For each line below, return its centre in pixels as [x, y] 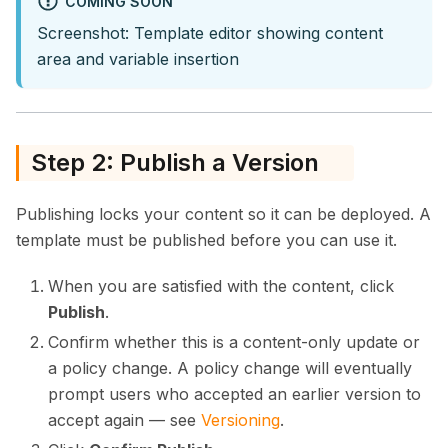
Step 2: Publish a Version [175, 163]
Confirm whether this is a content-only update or [234, 342]
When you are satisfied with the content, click [221, 286]
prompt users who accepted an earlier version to [234, 394]
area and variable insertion [138, 58]
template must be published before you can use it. [206, 240]
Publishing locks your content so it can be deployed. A [223, 214]
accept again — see [124, 420]
